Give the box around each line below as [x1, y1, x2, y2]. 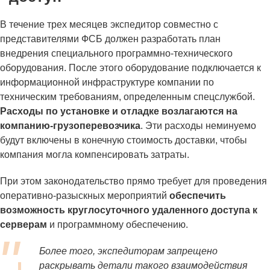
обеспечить [167, 190, 226, 201]
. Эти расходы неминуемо [140, 121, 256, 131]
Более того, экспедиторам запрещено [39, 246, 218, 257]
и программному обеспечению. [47, 219, 188, 230]
